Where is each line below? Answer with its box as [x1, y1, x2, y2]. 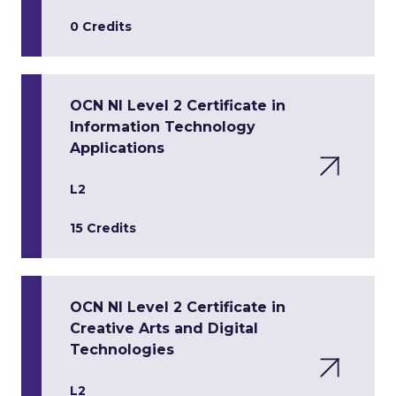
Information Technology [70, 118, 255, 135]
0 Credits [70, 19, 132, 34]
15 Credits [70, 220, 136, 236]
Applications [70, 140, 164, 156]
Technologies [70, 341, 174, 358]
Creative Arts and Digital [70, 320, 258, 337]
